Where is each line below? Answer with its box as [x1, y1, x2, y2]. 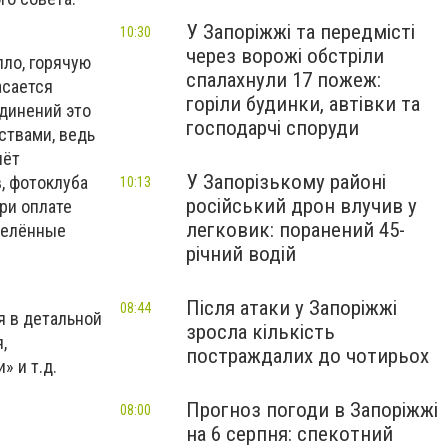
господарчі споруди [186, 116, 359, 140]
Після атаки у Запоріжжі [186, 296, 397, 320]
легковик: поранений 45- [186, 218, 405, 242]
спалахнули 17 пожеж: [186, 68, 381, 92]
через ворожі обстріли [186, 44, 384, 68]
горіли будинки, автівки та [186, 92, 420, 116]
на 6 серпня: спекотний [186, 422, 393, 446]
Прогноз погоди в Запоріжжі [186, 398, 438, 422]
